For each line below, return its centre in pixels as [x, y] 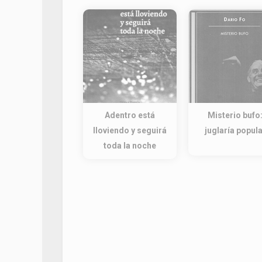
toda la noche [130, 146]
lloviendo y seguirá [130, 130]
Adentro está [130, 115]
